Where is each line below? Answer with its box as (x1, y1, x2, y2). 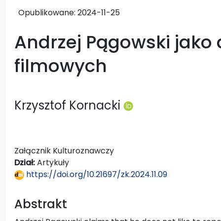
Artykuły (37, 156, 69, 168)
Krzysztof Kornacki (14, 97, 123, 113)
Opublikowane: (18, 6, 77, 18)
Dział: (14, 156, 37, 168)
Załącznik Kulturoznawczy (14, 145, 114, 156)
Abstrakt (14, 195, 67, 212)
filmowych (14, 53, 107, 78)
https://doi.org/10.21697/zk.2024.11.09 (24, 168, 167, 180)
